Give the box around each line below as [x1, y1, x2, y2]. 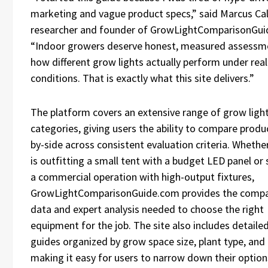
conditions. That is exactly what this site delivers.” [31, 71, 254, 85]
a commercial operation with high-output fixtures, [31, 170, 254, 184]
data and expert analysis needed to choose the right [31, 202, 264, 216]
